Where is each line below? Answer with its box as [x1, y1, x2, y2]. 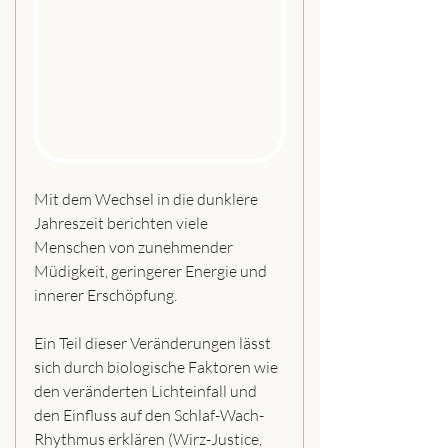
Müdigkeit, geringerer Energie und [34, 261, 270, 282]
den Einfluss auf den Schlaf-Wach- [34, 405, 264, 426]
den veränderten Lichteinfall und [34, 381, 260, 402]
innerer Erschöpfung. [34, 285, 177, 306]
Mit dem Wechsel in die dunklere [34, 189, 261, 210]
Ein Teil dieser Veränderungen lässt [34, 333, 274, 354]
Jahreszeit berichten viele [34, 213, 211, 234]
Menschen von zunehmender [34, 237, 236, 258]
